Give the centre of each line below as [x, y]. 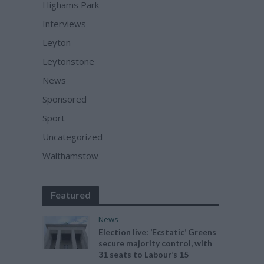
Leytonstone [69, 61]
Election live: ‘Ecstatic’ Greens [158, 232]
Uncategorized [73, 137]
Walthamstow [71, 156]
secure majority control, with [156, 243]
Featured [71, 195]
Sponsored [65, 99]
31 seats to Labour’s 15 [144, 254]
